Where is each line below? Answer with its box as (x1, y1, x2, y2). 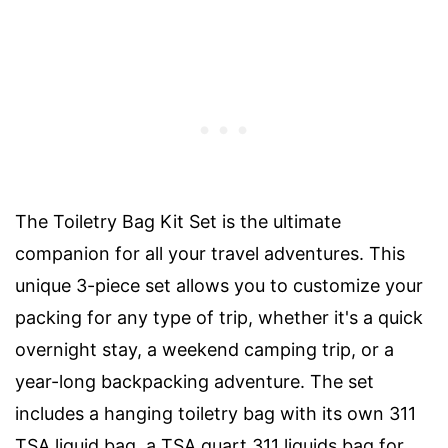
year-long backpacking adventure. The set (15, 370, 374, 392)
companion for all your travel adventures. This (15, 242, 405, 264)
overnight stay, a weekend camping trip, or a (15, 338, 394, 360)
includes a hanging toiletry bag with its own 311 (15, 402, 416, 424)
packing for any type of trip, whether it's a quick (15, 306, 423, 328)
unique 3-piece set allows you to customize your (15, 274, 423, 296)
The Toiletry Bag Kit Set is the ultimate (15, 210, 341, 232)
